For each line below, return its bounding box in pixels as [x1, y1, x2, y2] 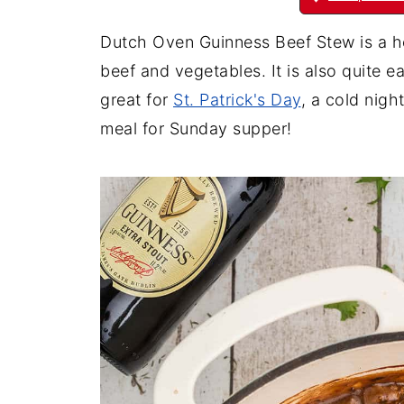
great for [100, 90, 173, 109]
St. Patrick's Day [173, 90, 301, 109]
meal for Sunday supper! [100, 119, 292, 138]
